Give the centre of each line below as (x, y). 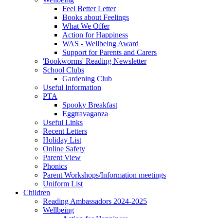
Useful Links (63, 123)
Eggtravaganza (85, 114)
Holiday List (62, 140)
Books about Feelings (96, 18)
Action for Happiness (95, 35)
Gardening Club (87, 79)
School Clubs (64, 70)
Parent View (62, 158)
